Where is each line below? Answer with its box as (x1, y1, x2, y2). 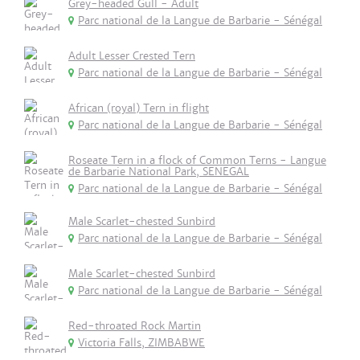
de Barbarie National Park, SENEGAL (68, 165, 249, 178)
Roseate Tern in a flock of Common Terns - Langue (68, 153, 326, 167)
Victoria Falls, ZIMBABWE (78, 336, 205, 350)
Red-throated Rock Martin (68, 319, 201, 333)
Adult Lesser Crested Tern (68, 49, 195, 63)
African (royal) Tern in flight (68, 101, 209, 115)
